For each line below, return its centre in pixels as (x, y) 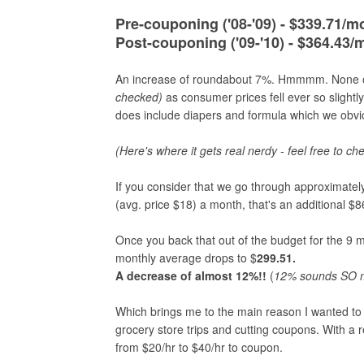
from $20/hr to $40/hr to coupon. (199, 347)
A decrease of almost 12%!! (193, 275)
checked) (141, 97)
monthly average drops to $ (186, 258)
